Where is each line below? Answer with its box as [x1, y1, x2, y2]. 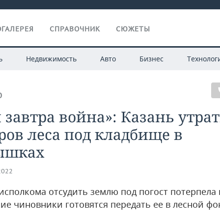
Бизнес [139, 54, 164, 63]
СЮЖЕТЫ [116, 25, 150, 33]
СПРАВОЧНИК [50, 25, 100, 33]
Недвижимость [26, 54, 77, 63]
